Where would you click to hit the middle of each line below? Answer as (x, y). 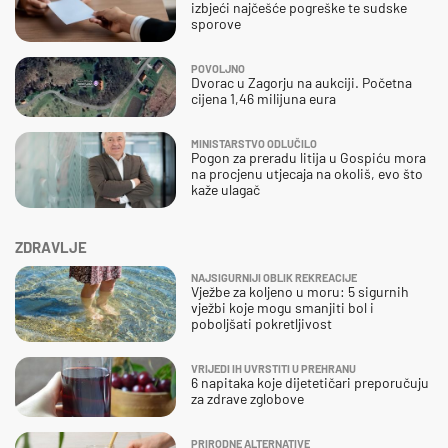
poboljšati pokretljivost (261, 323)
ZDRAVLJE (51, 246)
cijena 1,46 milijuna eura (263, 98)
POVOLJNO (218, 68)
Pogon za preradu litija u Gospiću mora (308, 157)
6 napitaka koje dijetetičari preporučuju (310, 382)
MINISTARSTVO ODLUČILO (254, 143)
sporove (216, 23)
